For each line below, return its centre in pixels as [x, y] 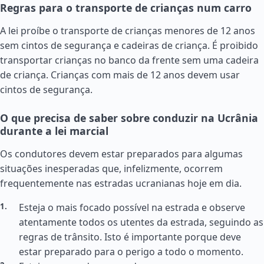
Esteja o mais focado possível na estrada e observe [132, 207]
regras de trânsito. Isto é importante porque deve [130, 237]
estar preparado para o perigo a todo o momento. [131, 252]
